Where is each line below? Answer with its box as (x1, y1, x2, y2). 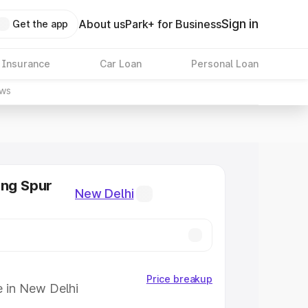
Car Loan (99, 58, 142, 69)
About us (78, 17, 126, 31)
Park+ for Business (125, 17, 222, 31)
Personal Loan (190, 58, 258, 69)
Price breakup (146, 273, 212, 285)
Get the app (12, 18, 69, 30)
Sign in (221, 16, 258, 31)
